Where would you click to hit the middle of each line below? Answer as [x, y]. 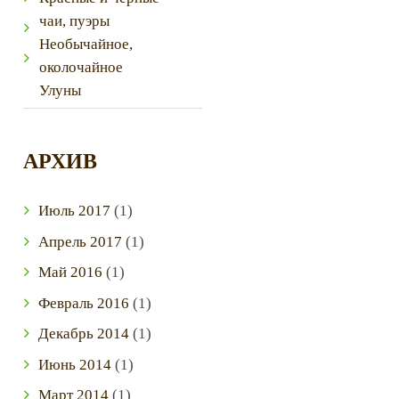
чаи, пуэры [75, 20]
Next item [134, 159]
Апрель [64, 241]
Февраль [67, 303]
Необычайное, [86, 44]
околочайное [81, 67]
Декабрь [67, 334]
